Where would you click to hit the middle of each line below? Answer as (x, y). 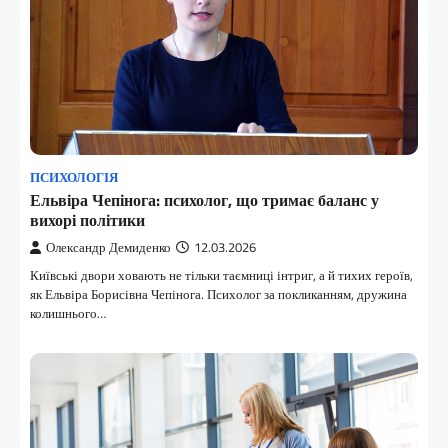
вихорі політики (87, 220)
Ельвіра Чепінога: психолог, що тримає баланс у (204, 200)
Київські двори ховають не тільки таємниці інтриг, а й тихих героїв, (221, 275)
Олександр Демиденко (108, 248)
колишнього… (68, 313)
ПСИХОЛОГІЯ (74, 178)
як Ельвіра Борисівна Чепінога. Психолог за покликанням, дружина (218, 294)
